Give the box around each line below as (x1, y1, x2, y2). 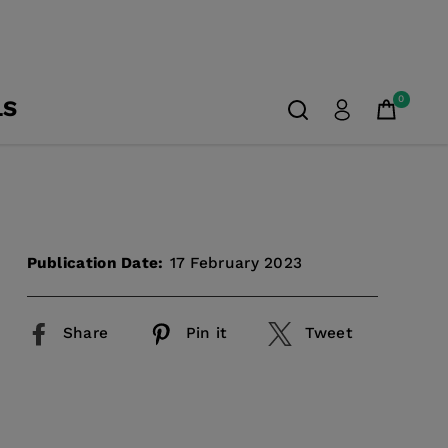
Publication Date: (26, 254, 164, 272)
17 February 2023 (169, 254, 303, 272)
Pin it (185, 323, 228, 342)
